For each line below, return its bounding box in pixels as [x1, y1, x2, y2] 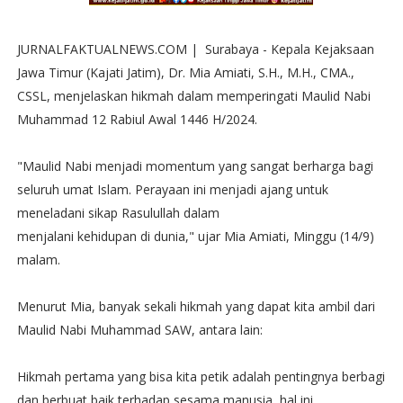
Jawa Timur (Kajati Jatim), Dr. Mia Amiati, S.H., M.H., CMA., [16, 64, 354, 82]
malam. [16, 251, 60, 269]
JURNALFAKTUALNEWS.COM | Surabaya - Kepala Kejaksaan [16, 40, 374, 58]
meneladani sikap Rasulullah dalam [16, 204, 219, 222]
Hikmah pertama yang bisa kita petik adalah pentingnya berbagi [16, 368, 385, 386]
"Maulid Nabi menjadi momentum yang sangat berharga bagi [16, 157, 373, 175]
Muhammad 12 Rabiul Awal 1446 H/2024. [16, 111, 257, 129]
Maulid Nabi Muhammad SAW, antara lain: [16, 321, 263, 339]
